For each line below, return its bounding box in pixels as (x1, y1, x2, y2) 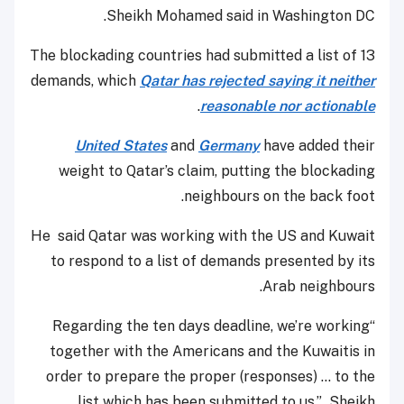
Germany (198, 137, 260, 155)
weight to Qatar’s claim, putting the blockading (59, 162, 375, 180)
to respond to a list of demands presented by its (50, 252, 375, 271)
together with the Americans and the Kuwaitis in (50, 343, 375, 361)
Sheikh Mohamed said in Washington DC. (106, 7, 375, 25)
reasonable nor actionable (200, 97, 375, 115)
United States (75, 137, 167, 155)
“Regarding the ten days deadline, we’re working (52, 317, 370, 335)
